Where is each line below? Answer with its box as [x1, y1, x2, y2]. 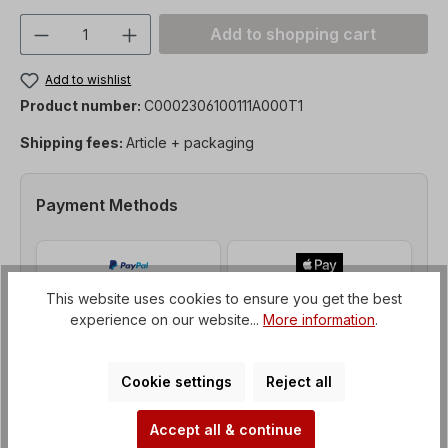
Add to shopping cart [210, 24, 377, 44]
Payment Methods [36, 195, 178, 216]
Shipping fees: [20, 134, 126, 152]
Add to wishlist [45, 72, 132, 87]
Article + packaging [126, 134, 254, 152]
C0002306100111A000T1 [144, 97, 303, 115]
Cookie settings [120, 373, 232, 391]
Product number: [20, 97, 144, 115]
